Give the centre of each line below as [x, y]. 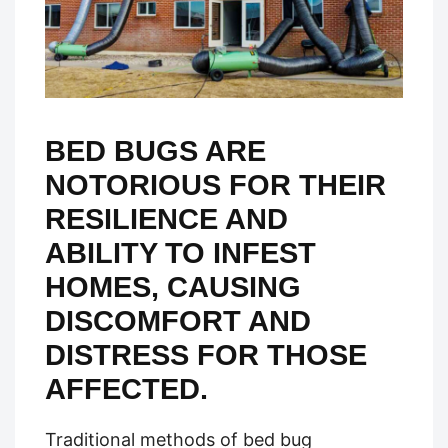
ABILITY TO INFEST [180, 252]
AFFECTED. [126, 388]
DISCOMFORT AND [178, 320]
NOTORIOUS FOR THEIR [215, 184]
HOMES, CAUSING [173, 286]
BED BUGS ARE [155, 150]
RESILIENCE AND [166, 218]
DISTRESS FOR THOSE [206, 354]
